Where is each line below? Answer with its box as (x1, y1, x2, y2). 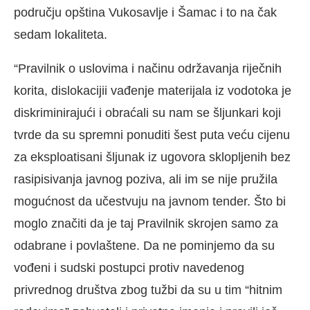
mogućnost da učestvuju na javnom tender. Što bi (14, 194, 286, 209)
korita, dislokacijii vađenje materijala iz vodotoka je (14, 84, 291, 98)
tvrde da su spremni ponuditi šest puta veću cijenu (14, 128, 290, 143)
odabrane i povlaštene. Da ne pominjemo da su (14, 239, 275, 253)
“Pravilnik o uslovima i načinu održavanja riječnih (14, 62, 282, 76)
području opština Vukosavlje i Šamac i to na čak (14, 6, 277, 20)
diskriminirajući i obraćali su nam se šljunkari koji (14, 106, 281, 120)
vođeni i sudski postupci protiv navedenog (14, 261, 244, 275)
